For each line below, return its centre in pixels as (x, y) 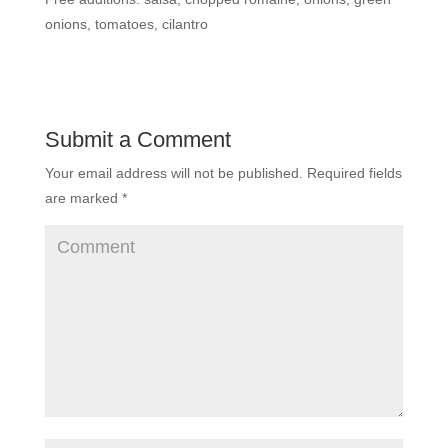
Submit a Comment (137, 139)
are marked (83, 198)
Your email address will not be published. (173, 173)
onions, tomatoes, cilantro (126, 24)
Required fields (352, 173)
